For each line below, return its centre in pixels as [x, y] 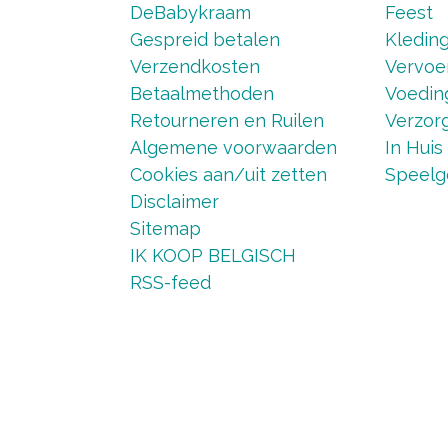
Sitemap [165, 228]
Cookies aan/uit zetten [228, 174]
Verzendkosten [194, 66]
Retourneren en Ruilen [226, 120]
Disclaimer [174, 201]
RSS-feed [170, 282]
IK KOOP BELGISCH [212, 255]
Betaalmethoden [201, 93]
